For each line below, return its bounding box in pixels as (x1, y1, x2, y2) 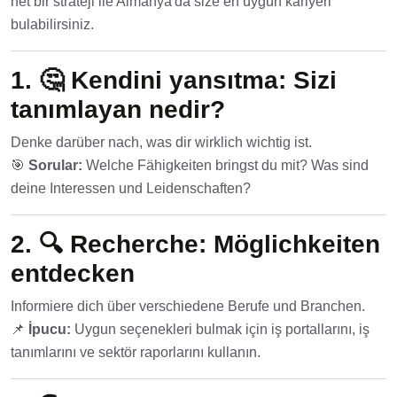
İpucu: (28, 322, 71, 338)
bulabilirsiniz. (11, 17, 94, 33)
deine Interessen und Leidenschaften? (11, 181, 251, 197)
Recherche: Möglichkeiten (70, 230, 380, 259)
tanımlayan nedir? (11, 96, 225, 124)
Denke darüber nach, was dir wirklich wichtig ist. (11, 135, 312, 151)
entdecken (11, 260, 135, 288)
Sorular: (28, 158, 82, 174)
